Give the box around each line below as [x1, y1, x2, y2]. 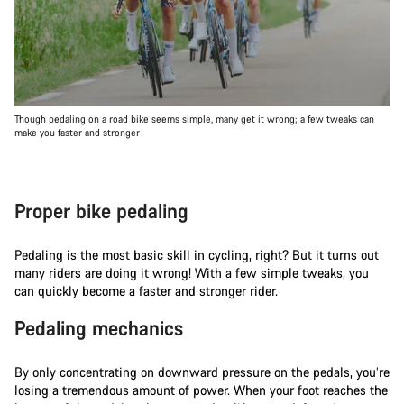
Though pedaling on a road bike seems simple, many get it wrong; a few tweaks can [14, 112, 374, 125]
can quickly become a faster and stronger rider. [14, 281, 281, 299]
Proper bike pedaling [14, 197, 188, 224]
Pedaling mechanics [14, 314, 183, 341]
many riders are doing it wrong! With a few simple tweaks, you [14, 263, 369, 281]
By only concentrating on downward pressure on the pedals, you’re [14, 363, 390, 381]
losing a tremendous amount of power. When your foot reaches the [14, 381, 388, 399]
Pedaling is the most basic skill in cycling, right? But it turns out [14, 245, 379, 263]
